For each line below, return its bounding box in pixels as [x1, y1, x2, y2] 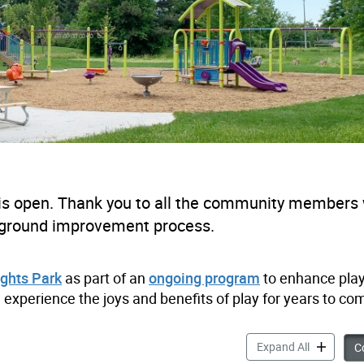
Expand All [256, 339, 310, 355]
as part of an [62, 268, 149, 288]
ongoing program [149, 268, 260, 288]
